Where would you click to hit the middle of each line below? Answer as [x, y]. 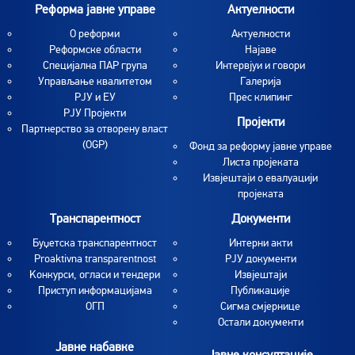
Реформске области [95, 50]
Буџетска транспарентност [95, 243]
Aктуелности [260, 34]
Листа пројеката [260, 162]
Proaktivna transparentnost [95, 259]
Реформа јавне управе [95, 10]
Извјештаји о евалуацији [260, 178]
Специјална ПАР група [95, 65]
